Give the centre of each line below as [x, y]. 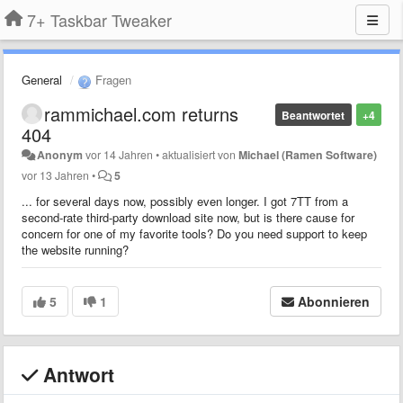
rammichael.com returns [141, 113]
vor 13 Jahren [55, 175]
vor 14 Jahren [120, 154]
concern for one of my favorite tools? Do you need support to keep [194, 233]
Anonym [60, 154]
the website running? [75, 249]
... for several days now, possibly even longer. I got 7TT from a [185, 201]
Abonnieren [334, 301]
